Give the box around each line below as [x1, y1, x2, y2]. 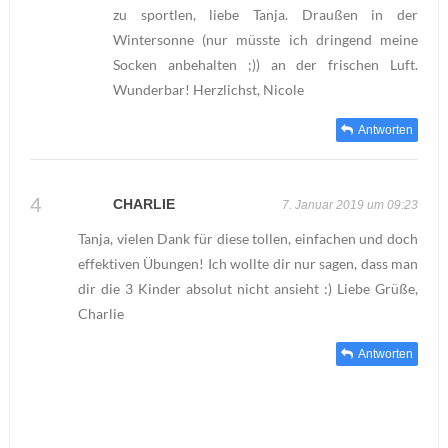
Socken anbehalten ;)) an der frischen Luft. [112, 56, 419, 74]
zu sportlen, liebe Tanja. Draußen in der [112, 6, 419, 24]
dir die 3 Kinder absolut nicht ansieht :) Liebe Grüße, [77, 280, 419, 298]
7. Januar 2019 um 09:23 [282, 198, 419, 213]
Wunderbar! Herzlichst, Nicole [112, 81, 304, 99]
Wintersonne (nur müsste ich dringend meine [112, 31, 419, 49]
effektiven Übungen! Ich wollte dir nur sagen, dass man [77, 255, 419, 273]
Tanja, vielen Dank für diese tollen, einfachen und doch [77, 230, 419, 248]
